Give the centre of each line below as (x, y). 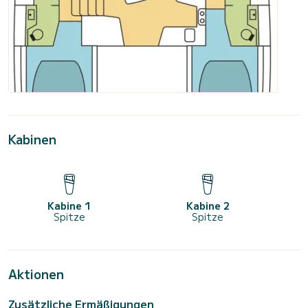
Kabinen (32, 139)
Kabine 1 (69, 206)
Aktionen (36, 274)
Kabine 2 (208, 206)
